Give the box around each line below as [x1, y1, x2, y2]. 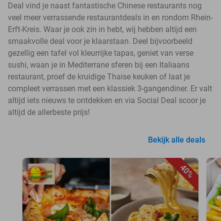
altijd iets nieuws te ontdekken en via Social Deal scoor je [8, 95, 206, 105]
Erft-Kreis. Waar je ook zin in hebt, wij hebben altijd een [8, 24, 197, 34]
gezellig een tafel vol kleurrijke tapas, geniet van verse [8, 48, 193, 58]
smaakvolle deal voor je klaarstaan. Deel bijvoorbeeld [8, 36, 192, 46]
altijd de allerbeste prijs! [8, 107, 90, 117]
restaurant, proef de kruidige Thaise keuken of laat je [8, 72, 190, 81]
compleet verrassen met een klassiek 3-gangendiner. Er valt [8, 83, 212, 93]
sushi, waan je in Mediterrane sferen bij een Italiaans [8, 60, 189, 70]
